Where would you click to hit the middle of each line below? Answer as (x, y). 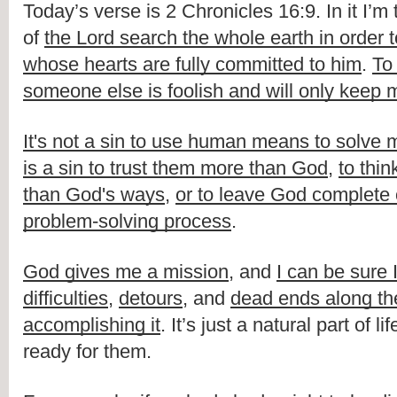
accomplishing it (92, 325)
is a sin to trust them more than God (175, 168)
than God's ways (94, 195)
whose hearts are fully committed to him (192, 65)
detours (151, 299)
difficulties (66, 299)
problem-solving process (127, 222)
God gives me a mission (126, 272)
